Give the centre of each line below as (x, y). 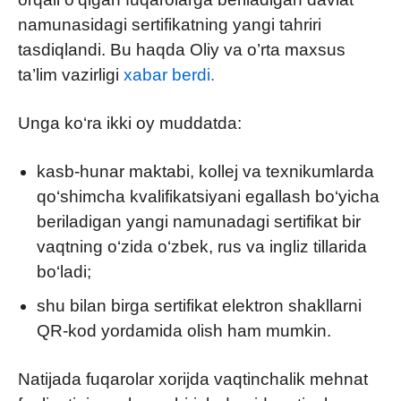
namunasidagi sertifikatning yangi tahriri (170, 24)
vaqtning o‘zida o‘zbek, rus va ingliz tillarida (202, 246)
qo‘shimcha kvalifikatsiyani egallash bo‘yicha (208, 196)
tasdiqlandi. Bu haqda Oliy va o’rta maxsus (182, 49)
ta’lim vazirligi (71, 74)
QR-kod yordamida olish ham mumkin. (184, 330)
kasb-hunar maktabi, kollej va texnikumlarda (205, 171)
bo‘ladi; (64, 271)
